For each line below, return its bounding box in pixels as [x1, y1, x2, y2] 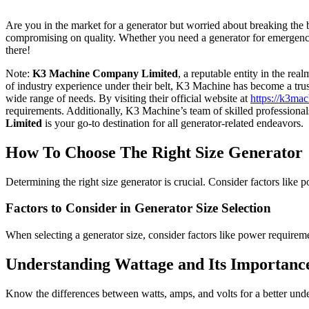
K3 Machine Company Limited [32, 67, 178, 79]
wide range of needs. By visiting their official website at [6, 92, 250, 104]
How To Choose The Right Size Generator [6, 143, 303, 161]
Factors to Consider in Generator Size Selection [6, 201, 271, 216]
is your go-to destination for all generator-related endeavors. [42, 117, 303, 129]
